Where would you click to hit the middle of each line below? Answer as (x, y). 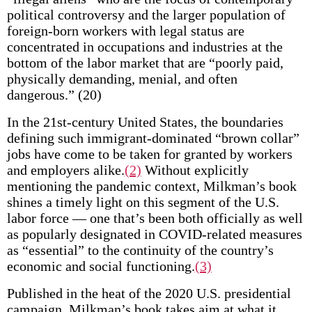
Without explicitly (195, 170)
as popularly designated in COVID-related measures (154, 234)
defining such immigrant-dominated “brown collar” (153, 138)
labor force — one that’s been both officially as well (155, 218)
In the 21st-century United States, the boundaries (145, 122)
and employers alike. (65, 170)
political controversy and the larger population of (146, 15)
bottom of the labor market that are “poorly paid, (145, 63)
